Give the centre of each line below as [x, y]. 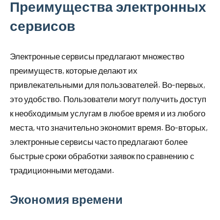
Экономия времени [66, 199]
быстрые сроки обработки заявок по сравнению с [102, 156]
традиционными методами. [62, 170]
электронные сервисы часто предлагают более [99, 142]
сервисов [42, 26]
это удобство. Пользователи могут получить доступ [108, 99]
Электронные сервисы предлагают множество [97, 56]
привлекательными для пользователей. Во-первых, [108, 85]
